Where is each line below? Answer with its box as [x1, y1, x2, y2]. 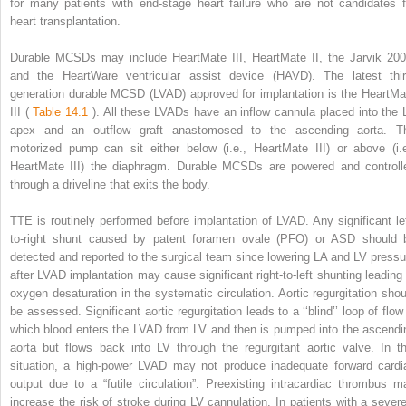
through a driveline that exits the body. [10, 177, 210, 191]
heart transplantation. [10, 14, 121, 28]
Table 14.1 [33, 104, 89, 119]
